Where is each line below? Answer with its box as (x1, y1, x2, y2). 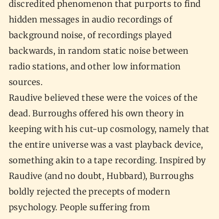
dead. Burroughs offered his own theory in (8, 108, 184, 119)
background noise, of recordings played (8, 30, 172, 41)
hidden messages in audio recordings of (8, 14, 173, 25)
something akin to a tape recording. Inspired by (8, 155, 206, 166)
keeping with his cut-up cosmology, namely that (8, 124, 210, 135)
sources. (8, 77, 45, 88)
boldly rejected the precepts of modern (8, 186, 171, 197)
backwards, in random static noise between (8, 45, 189, 57)
